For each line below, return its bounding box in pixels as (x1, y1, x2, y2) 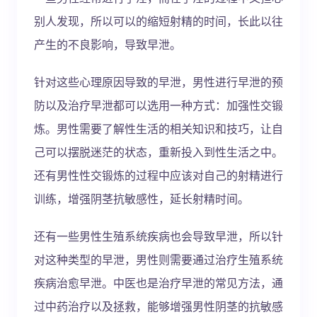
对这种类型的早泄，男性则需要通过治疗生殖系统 (34, 251, 283, 267)
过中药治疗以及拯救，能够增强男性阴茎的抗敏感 (34, 298, 283, 314)
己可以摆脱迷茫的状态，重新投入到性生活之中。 (34, 144, 283, 160)
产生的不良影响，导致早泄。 (34, 36, 181, 52)
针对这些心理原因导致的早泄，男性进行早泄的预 (34, 74, 283, 90)
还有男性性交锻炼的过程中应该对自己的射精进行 (34, 167, 283, 183)
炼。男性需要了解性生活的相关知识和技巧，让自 (34, 120, 283, 137)
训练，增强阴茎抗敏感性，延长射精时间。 (34, 190, 249, 207)
